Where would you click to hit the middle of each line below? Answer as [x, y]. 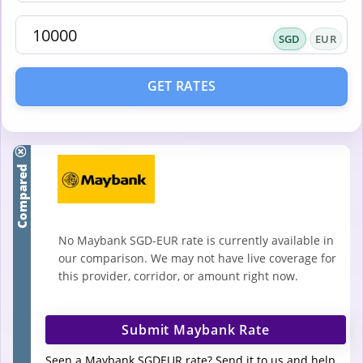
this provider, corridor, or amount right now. [178, 275]
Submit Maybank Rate [196, 329]
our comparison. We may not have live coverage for [197, 258]
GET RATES [181, 86]
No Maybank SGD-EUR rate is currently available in [196, 240]
